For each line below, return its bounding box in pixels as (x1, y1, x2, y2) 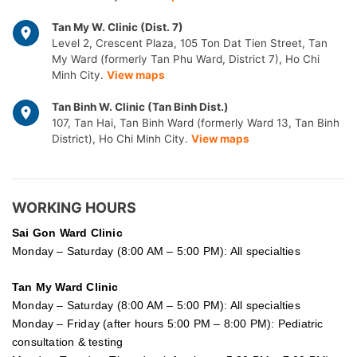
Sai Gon (12, 226, 57, 240)
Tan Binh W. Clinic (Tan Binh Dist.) (52, 100, 229, 114)
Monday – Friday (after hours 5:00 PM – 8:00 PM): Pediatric (12, 317, 324, 331)
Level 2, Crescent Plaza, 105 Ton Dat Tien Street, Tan (52, 37, 328, 50)
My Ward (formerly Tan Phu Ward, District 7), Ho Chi (52, 53, 320, 66)
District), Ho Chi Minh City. (52, 132, 191, 146)
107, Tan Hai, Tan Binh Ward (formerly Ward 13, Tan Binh (52, 116, 339, 130)
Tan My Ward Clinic (12, 280, 119, 294)
